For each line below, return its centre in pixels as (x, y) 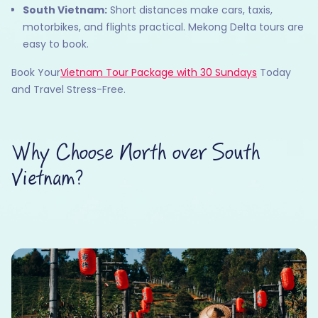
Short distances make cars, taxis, (190, 10)
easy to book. (56, 44)
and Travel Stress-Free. (68, 90)
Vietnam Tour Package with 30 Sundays (159, 73)
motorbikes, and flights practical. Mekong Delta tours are (163, 27)
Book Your (36, 73)
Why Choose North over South (136, 154)
